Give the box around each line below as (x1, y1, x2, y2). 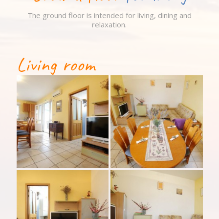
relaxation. (92, 19, 127, 29)
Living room (16, 52, 101, 77)
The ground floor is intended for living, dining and (27, 10, 192, 20)
